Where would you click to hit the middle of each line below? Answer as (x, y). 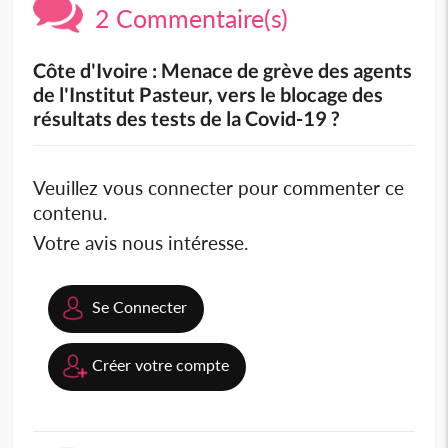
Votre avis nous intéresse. (141, 242)
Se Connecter (140, 306)
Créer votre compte (161, 364)
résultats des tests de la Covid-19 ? (186, 117)
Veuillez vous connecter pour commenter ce (219, 187)
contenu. (70, 212)
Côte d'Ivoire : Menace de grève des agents (223, 69)
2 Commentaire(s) (186, 17)
